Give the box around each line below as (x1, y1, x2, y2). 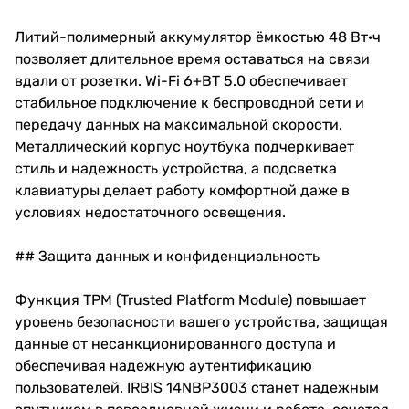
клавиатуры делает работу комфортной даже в (15, 181, 350, 199)
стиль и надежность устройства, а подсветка (15, 159, 337, 177)
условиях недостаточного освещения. (15, 203, 286, 221)
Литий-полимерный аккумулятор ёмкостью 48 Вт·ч (15, 27, 381, 46)
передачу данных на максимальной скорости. (15, 115, 342, 133)
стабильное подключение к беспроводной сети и (15, 93, 364, 111)
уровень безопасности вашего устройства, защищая (15, 312, 388, 330)
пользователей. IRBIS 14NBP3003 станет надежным (15, 378, 379, 396)
